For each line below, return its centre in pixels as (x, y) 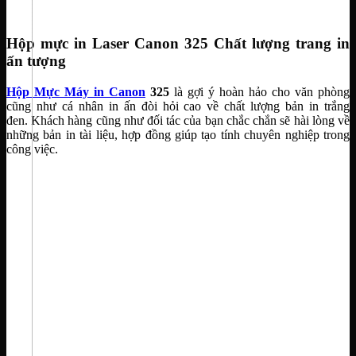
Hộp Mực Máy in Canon (76, 92)
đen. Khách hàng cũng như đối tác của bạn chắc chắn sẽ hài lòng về (178, 121)
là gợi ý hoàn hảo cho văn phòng (259, 92)
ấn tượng (36, 61)
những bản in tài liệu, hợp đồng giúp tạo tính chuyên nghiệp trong (178, 135)
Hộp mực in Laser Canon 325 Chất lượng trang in (178, 44)
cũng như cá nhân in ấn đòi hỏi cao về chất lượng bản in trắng (178, 106)
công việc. (32, 149)
